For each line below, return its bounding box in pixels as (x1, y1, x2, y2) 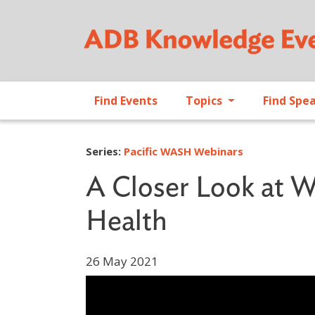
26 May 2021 (86, 253, 158, 270)
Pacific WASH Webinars (124, 144, 243, 159)
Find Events (94, 93, 157, 109)
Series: (86, 144, 124, 159)
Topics (186, 93, 225, 109)
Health (86, 207, 167, 236)
